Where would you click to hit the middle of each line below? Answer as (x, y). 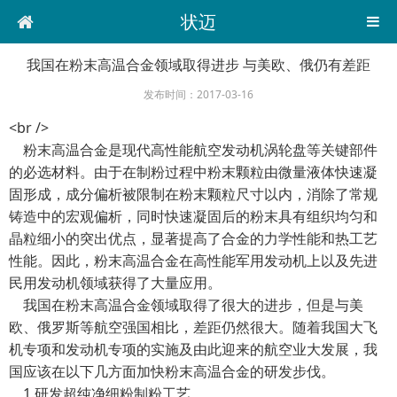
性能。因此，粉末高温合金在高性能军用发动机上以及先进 (193, 261)
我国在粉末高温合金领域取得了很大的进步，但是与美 (186, 305)
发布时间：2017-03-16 (198, 94)
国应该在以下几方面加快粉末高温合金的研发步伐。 (172, 371)
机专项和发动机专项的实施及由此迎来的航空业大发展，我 (193, 349)
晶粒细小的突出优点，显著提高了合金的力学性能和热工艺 (193, 238)
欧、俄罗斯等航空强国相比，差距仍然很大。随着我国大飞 (193, 327)
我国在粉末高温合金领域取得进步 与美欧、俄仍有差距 (198, 65)
